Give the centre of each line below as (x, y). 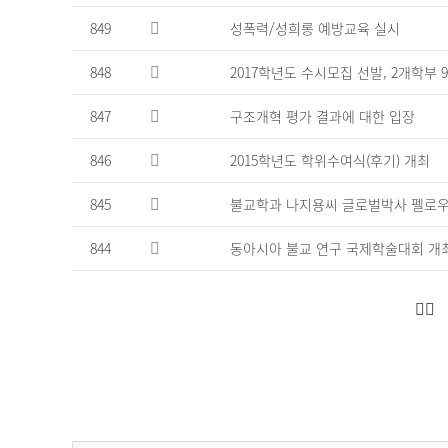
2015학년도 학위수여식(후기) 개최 (330, 159)
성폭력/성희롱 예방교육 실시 (315, 27)
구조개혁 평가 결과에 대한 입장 (322, 115)
